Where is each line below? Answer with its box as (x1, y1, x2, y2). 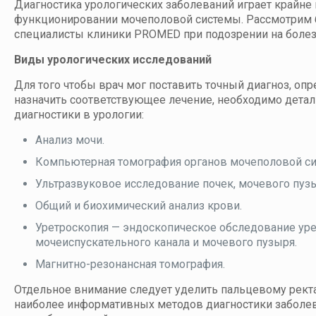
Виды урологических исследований (14, 53, 212, 67)
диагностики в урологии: (14, 108, 144, 122)
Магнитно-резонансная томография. (35, 257, 225, 272)
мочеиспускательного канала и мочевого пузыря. (35, 236, 297, 250)
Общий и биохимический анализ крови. (35, 199, 242, 213)
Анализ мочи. (35, 133, 104, 147)
